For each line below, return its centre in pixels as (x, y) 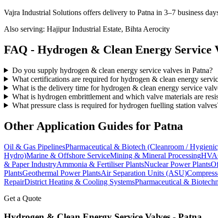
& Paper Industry (30, 164)
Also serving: (25, 29)
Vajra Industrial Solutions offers (53, 12)
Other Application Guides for (79, 126)
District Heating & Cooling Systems (80, 182)
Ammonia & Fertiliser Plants (100, 164)
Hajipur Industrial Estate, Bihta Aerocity (108, 29)
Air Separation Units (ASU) (144, 173)
